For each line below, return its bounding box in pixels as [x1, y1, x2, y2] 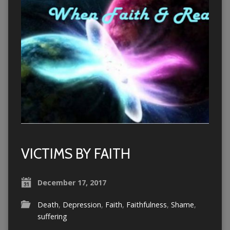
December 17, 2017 [37, 178, 106, 188]
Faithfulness [126, 200, 167, 210]
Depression [62, 200, 101, 210]
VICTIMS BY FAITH [21, 145, 130, 163]
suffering [37, 212, 67, 222]
